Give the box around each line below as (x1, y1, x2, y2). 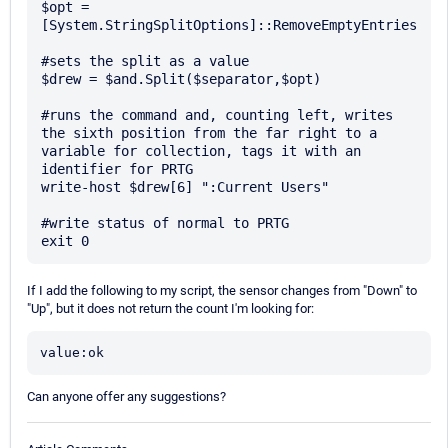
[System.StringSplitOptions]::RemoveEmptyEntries (41, 17, 417, 34)
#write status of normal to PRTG (41, 215, 289, 232)
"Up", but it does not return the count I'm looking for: (27, 301, 314, 317)
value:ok (40, 345, 104, 361)
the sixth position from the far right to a (41, 125, 377, 142)
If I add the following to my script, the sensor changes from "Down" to (27, 283, 417, 299)
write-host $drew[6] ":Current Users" (41, 179, 329, 196)
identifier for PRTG (41, 161, 193, 178)
